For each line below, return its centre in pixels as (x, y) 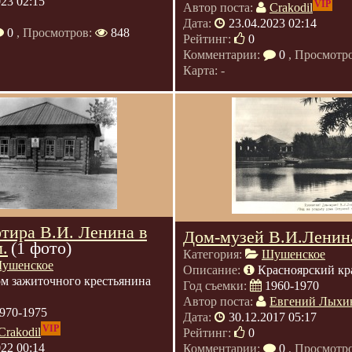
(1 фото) (41, 248)
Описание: (213, 270)
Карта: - (204, 71)
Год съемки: (216, 286)
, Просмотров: (54, 33)
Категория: (214, 254)
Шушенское (293, 254)
